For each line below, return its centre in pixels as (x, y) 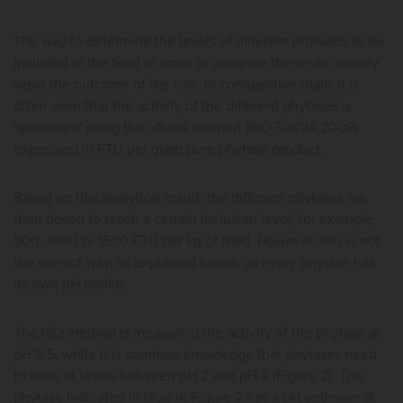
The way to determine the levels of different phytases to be (199, 41)
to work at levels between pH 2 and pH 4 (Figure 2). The (188, 376)
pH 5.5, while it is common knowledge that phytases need (195, 354)
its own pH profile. (70, 284)
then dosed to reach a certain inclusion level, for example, (195, 219)
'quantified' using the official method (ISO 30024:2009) (186, 127)
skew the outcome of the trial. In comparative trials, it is (186, 84)
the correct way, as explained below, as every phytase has (194, 262)
